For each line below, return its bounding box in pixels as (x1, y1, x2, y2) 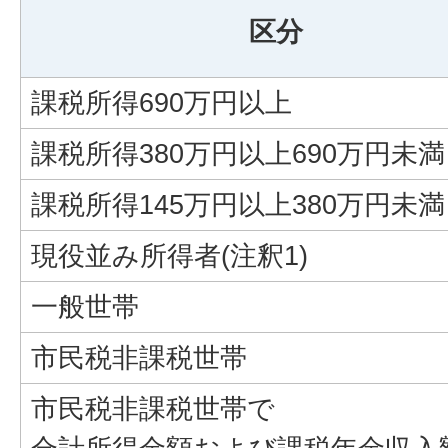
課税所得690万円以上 (31, 87, 292, 118)
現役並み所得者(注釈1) (31, 240, 308, 271)
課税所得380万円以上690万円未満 (31, 138, 445, 169)
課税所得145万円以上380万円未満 (31, 189, 445, 220)
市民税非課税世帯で (31, 393, 275, 424)
